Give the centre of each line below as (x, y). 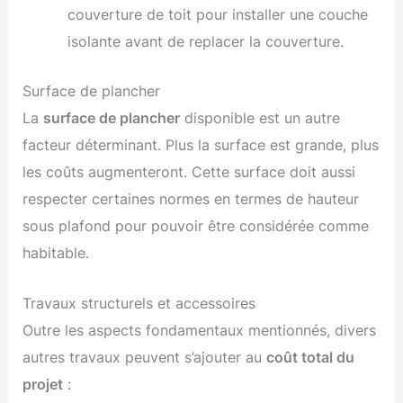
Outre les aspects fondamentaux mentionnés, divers (200, 331)
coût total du (311, 358)
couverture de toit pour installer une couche (217, 15)
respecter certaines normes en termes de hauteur (191, 198)
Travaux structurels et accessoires (139, 304)
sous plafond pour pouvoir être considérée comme (196, 225)
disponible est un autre (260, 117)
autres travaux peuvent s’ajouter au (145, 358)
